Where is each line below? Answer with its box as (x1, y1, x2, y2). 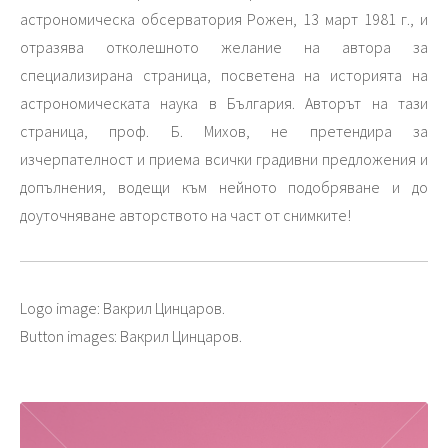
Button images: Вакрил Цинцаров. (20, 325, 242, 346)
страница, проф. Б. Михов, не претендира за (20, 120, 428, 141)
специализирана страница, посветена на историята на (20, 64, 428, 85)
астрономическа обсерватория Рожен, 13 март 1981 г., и (20, 8, 428, 29)
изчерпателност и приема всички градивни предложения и (20, 148, 428, 169)
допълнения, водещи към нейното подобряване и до (20, 176, 428, 197)
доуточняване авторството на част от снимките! (20, 204, 351, 225)
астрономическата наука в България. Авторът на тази (20, 92, 428, 113)
